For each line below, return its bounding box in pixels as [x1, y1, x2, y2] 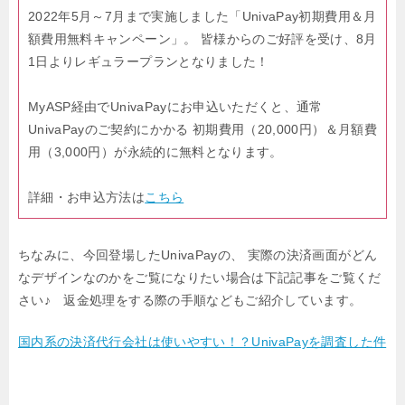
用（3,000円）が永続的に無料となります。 [28, 144, 283, 159]
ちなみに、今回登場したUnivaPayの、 [18, 247, 244, 262]
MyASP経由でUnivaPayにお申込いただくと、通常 [28, 99, 323, 114]
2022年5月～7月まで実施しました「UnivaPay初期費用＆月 [28, 8, 377, 24]
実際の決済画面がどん [243, 247, 378, 262]
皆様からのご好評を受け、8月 [196, 31, 377, 46]
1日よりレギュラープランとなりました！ [28, 53, 269, 69]
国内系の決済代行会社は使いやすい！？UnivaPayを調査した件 [18, 334, 387, 349]
